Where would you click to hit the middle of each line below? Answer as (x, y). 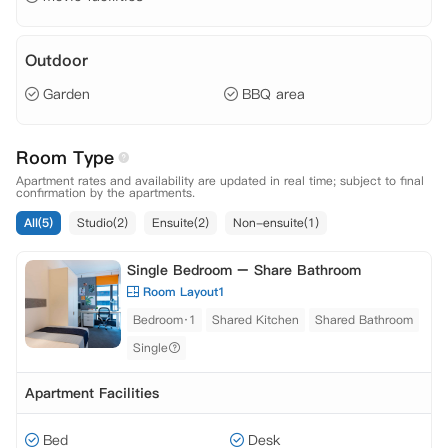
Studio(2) (102, 222)
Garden (66, 94)
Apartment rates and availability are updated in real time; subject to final (220, 180)
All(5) (38, 222)
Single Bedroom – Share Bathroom (244, 270)
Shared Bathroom (364, 319)
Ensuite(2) (180, 222)
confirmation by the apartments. (105, 192)
